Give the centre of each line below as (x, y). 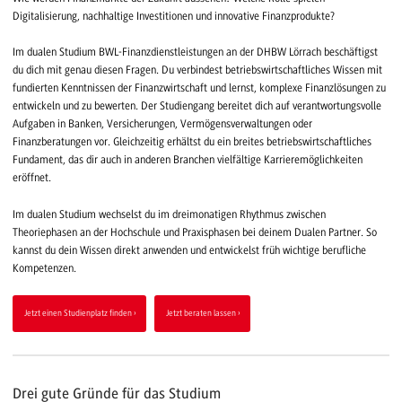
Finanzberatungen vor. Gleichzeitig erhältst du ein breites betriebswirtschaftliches (192, 142)
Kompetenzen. (44, 268)
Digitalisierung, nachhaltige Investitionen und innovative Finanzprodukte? (174, 17)
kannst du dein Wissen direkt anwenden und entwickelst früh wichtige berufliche (189, 250)
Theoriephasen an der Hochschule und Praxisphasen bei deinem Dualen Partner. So (195, 232)
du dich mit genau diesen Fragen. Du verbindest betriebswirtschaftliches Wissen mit (197, 70)
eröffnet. (32, 178)
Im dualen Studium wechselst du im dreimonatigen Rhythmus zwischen (169, 214)
